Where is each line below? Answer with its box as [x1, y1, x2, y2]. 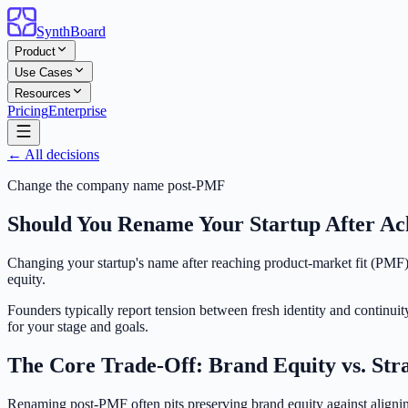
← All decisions [7, 147, 99, 162]
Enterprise [48, 103, 107, 118]
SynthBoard [36, 24, 106, 39]
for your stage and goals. [7, 318, 148, 334]
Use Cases [15, 66, 73, 79]
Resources [15, 87, 71, 100]
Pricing [7, 103, 48, 118]
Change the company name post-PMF [7, 178, 225, 193]
